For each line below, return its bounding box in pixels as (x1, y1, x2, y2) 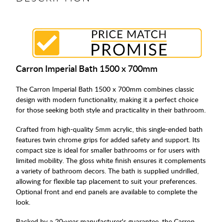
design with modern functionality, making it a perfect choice (16, 94, 198, 104)
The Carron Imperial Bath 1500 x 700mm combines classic (16, 84, 194, 94)
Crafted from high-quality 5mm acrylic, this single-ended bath (16, 124, 203, 134)
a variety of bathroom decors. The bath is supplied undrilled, (16, 166, 199, 175)
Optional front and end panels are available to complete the (16, 186, 197, 196)
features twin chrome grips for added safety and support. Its (16, 134, 200, 144)
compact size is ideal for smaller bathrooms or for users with (16, 145, 200, 155)
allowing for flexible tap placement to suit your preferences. (16, 176, 197, 186)
